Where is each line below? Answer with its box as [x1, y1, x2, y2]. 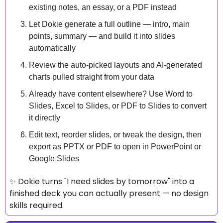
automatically [29, 43, 76, 52]
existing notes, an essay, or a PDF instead [29, 2, 177, 11]
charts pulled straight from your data [29, 72, 154, 81]
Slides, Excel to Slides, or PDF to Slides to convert [29, 101, 207, 110]
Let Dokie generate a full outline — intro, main [29, 19, 190, 28]
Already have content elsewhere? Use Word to [29, 89, 193, 98]
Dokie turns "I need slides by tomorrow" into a [16, 175, 194, 187]
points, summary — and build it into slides [29, 31, 175, 40]
